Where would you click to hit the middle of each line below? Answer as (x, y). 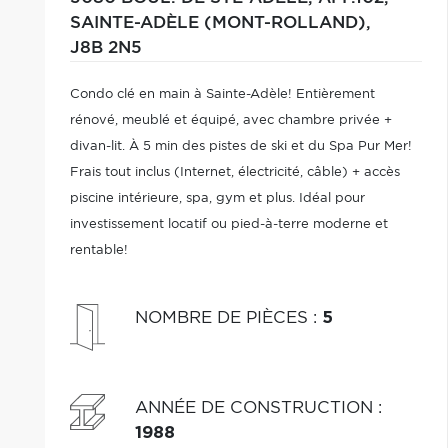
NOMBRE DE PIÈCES (223, 317)
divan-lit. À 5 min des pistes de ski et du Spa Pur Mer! (240, 146)
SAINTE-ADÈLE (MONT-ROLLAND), (220, 23)
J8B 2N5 (105, 48)
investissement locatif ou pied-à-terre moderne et (228, 224)
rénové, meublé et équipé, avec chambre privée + (230, 120)
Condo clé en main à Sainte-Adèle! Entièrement (222, 94)
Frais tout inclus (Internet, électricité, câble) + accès (234, 172)
